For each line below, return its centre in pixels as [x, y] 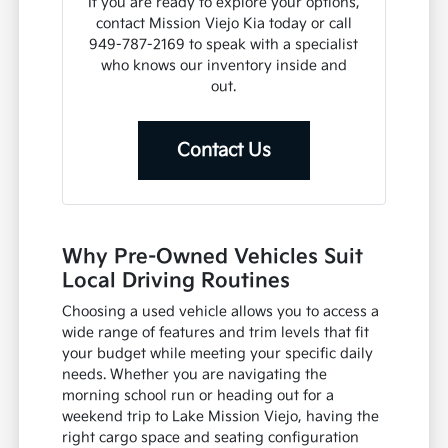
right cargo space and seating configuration [211, 437]
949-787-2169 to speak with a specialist [224, 44]
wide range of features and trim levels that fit [216, 332]
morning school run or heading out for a [198, 395]
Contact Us [223, 150]
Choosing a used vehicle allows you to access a [221, 311]
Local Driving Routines [176, 280]
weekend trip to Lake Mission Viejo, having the [221, 416]
